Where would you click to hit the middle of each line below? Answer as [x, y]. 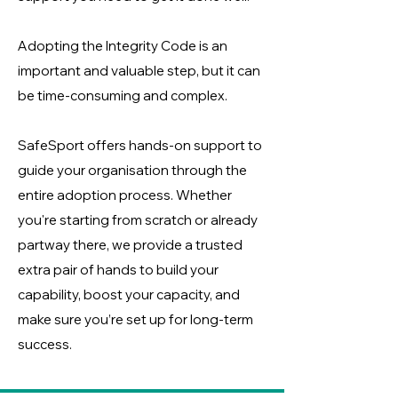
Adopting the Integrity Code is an [123, 46]
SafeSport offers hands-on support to [140, 145]
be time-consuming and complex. [123, 96]
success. [45, 344]
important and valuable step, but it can [139, 71]
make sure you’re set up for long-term [135, 319]
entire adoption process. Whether [125, 195]
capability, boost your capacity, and [129, 295]
